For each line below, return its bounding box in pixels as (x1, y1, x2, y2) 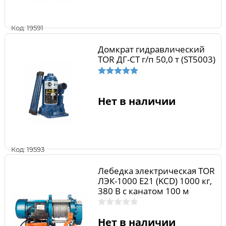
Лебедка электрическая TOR (97, 164, 215, 177)
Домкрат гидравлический (97, 43, 205, 55)
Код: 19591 (11, 24, 43, 32)
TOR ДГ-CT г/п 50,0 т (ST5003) (97, 53, 215, 66)
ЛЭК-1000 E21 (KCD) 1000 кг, (97, 175, 212, 187)
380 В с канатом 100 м (97, 185, 189, 197)
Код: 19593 (11, 145, 44, 153)
